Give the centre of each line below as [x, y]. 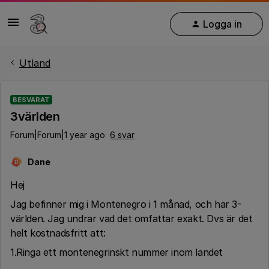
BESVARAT [31, 100]
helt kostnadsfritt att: [58, 233]
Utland [35, 63]
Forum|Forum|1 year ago [58, 135]
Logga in [222, 24]
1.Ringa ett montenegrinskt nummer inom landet [116, 252]
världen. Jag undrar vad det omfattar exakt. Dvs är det [131, 219]
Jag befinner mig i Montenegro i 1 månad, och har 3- [126, 204]
